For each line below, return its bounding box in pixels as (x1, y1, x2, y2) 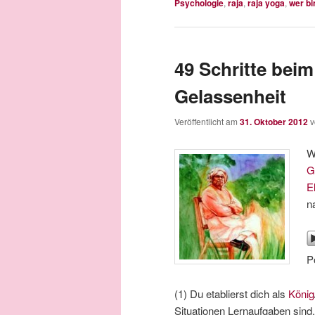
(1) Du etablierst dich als (174, 285, 288, 301)
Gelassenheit (174, 83, 286, 110)
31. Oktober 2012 (240, 115, 308, 128)
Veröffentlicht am (174, 115, 240, 127)
